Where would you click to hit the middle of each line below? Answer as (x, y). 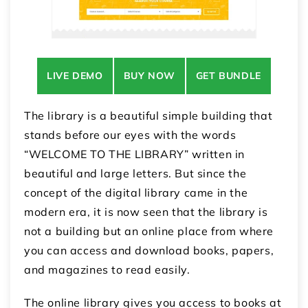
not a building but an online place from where (149, 231)
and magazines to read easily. (107, 270)
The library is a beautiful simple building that (148, 116)
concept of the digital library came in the (136, 193)
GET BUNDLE (228, 76)
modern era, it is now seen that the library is (146, 212)
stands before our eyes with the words (130, 135)
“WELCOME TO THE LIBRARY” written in (135, 154)
